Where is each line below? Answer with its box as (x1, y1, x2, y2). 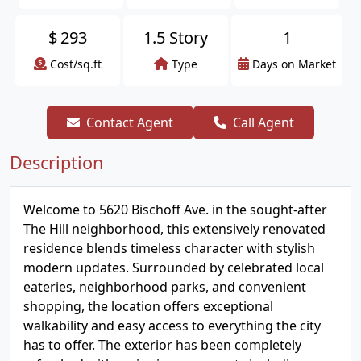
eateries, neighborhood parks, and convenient (23, 278, 306, 296)
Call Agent (233, 114, 294, 131)
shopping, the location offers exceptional (23, 297, 273, 315)
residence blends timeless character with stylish (23, 239, 315, 257)
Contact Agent (86, 114, 173, 131)
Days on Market (252, 56, 336, 72)
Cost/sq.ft (50, 56, 102, 72)
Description (10, 151, 103, 174)
